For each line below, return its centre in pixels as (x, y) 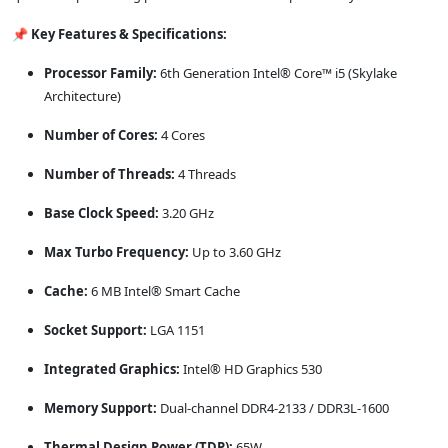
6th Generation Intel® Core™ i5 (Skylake (277, 73)
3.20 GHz (186, 213)
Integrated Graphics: (112, 369)
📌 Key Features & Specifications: (119, 34)
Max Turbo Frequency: (116, 252)
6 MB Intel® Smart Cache (164, 291)
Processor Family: (100, 73)
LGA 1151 (176, 330)
